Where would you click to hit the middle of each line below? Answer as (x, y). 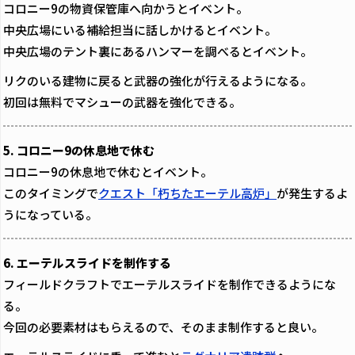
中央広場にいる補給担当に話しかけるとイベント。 (140, 29)
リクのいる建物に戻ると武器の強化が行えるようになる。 (158, 80)
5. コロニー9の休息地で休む (79, 150)
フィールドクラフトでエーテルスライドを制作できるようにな (170, 284)
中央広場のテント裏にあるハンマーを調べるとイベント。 (158, 51)
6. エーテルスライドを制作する (87, 262)
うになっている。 (50, 214)
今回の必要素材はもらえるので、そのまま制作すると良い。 (163, 326)
